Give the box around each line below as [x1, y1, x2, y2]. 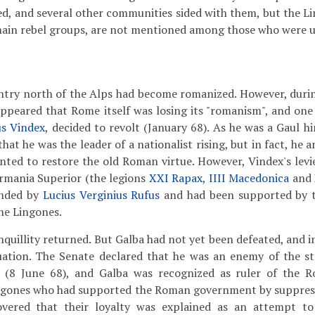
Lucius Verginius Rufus [42, 187, 160, 202]
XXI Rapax [148, 170, 203, 186]
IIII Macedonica [208, 170, 290, 186]
